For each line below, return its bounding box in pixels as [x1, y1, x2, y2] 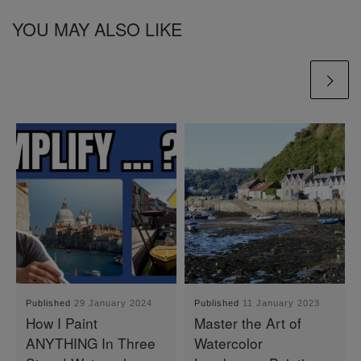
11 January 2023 [243, 298, 321, 309]
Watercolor [194, 333, 263, 354]
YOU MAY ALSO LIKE [12, 15, 182, 41]
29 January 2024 [74, 298, 153, 309]
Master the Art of [194, 313, 302, 334]
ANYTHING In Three [26, 333, 156, 354]
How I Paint [26, 313, 98, 334]
